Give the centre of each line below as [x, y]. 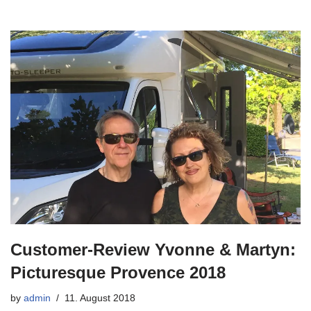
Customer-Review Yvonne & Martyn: [153, 249]
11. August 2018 [100, 298]
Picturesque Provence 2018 [118, 272]
